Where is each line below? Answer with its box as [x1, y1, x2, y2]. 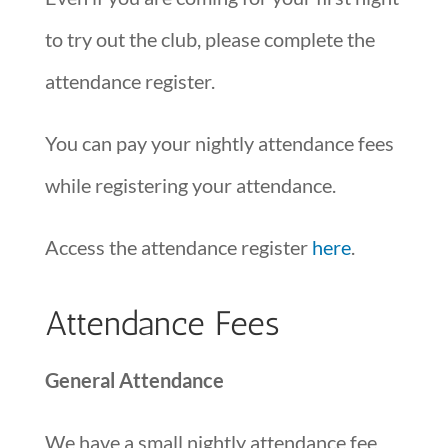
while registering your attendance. [44, 172, 336, 197]
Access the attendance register [44, 234, 312, 259]
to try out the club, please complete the [44, 26, 375, 51]
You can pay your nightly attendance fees [44, 130, 394, 155]
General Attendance [44, 367, 224, 392]
